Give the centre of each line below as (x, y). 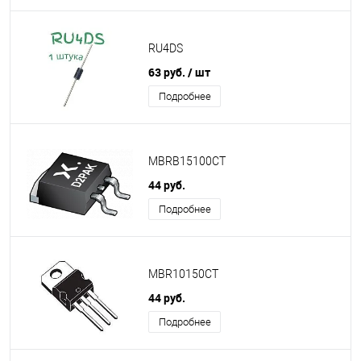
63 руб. (168, 72)
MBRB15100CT (187, 162)
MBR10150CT (183, 274)
